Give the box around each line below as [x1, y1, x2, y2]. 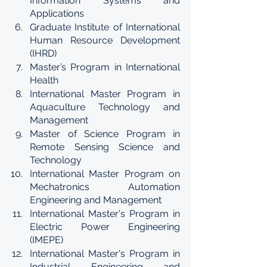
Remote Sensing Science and [30, 141, 180, 153]
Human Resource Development [30, 35, 180, 46]
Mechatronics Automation [30, 181, 180, 193]
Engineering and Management [30, 194, 162, 206]
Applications [30, 8, 84, 19]
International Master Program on [30, 168, 180, 179]
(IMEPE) [30, 234, 63, 246]
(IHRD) [30, 48, 57, 59]
